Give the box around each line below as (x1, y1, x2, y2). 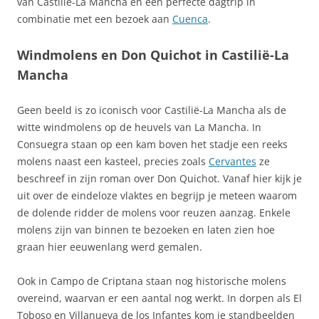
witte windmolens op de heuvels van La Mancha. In (17, 120, 261, 134)
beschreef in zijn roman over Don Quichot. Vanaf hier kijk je (17, 172, 302, 185)
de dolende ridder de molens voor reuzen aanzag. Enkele (17, 206, 291, 219)
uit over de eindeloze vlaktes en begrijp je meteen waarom (17, 189, 297, 202)
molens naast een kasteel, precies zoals (17, 155, 209, 168)
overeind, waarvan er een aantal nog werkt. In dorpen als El (17, 291, 302, 305)
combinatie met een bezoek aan (17, 12, 172, 26)
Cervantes (209, 155, 256, 168)
